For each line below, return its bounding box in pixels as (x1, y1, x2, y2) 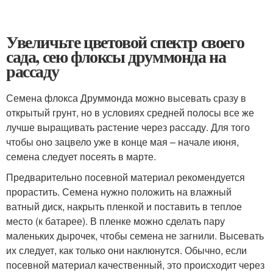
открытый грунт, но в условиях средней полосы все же (6, 105, 254, 119)
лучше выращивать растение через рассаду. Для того (6, 120, 250, 134)
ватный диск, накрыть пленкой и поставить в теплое (6, 199, 242, 213)
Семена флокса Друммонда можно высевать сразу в (6, 91, 246, 105)
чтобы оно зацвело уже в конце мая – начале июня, (6, 135, 239, 149)
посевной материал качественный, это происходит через (6, 258, 264, 272)
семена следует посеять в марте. (6, 149, 156, 163)
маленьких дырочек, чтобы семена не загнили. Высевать (6, 229, 264, 243)
